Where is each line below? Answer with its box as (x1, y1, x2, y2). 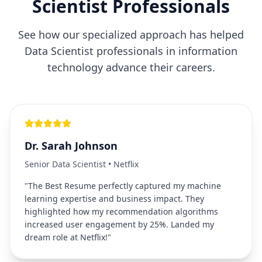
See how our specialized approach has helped (18, 27, 244, 42)
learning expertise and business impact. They (25, 193, 204, 204)
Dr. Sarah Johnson (25, 139, 118, 153)
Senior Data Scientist (25, 158, 106, 170)
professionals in (94, 44, 175, 58)
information (178, 44, 237, 58)
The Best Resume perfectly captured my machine (28, 180, 221, 191)
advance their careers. (102, 60, 215, 74)
